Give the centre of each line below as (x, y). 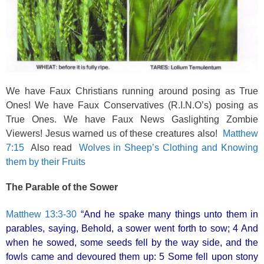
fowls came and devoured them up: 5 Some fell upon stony (132, 257)
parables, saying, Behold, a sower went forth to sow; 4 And (132, 229)
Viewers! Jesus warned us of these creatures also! (114, 133)
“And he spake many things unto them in (169, 214)
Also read (52, 147)
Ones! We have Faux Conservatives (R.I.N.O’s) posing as (132, 105)
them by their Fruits (46, 161)
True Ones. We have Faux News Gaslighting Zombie (132, 119)
